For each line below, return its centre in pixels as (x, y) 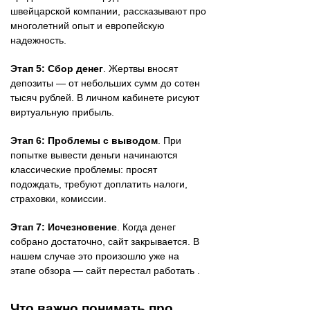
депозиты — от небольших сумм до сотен (105, 83)
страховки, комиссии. (58, 198)
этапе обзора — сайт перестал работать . (105, 270)
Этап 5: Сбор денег (57, 68)
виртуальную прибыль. (62, 112)
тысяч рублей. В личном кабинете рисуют (105, 97)
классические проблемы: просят (84, 169)
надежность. (38, 40)
